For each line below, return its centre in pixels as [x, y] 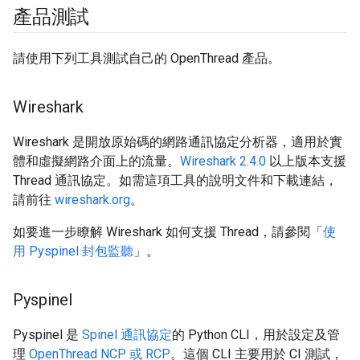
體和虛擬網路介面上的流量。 [96, 161]
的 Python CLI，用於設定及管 [256, 335]
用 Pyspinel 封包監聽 [73, 251]
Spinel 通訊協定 [127, 335]
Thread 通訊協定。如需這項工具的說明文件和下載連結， [175, 180]
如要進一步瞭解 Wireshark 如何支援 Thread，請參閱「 [168, 232]
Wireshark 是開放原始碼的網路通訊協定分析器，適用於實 [178, 142]
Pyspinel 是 [47, 335]
